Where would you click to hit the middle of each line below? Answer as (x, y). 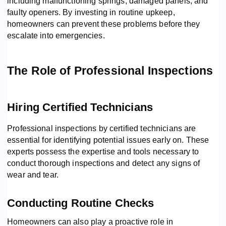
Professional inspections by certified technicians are (102, 128)
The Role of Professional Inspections (110, 70)
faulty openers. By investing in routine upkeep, (91, 12)
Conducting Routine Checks (81, 203)
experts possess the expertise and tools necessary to (103, 151)
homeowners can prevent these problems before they (103, 24)
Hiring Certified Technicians (80, 107)
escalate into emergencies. (56, 35)
